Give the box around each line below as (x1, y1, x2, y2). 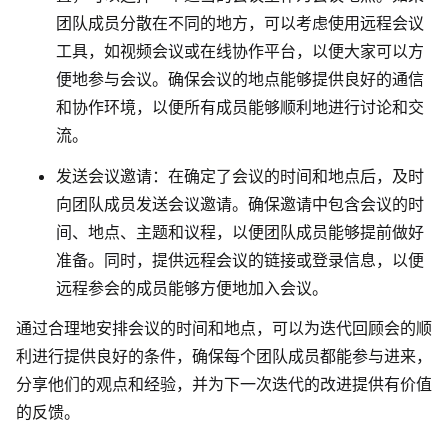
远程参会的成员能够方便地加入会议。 (56, 277, 328, 298)
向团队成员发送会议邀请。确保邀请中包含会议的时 (56, 193, 424, 214)
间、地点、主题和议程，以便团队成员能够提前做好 (56, 221, 424, 242)
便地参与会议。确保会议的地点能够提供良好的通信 (56, 68, 424, 89)
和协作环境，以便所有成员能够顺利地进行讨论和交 (56, 96, 424, 117)
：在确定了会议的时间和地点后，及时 (152, 165, 424, 186)
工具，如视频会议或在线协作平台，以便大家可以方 (56, 40, 424, 61)
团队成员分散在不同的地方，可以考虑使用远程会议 (56, 12, 424, 33)
